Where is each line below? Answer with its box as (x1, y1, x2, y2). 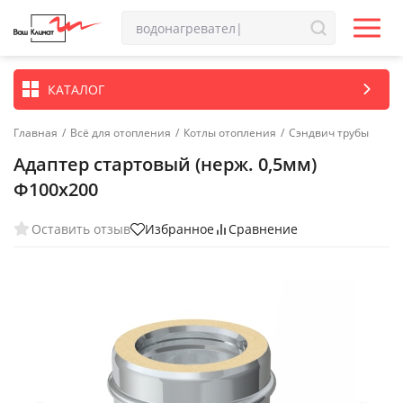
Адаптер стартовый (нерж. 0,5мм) (13, 152, 317, 176)
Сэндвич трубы (289, 125, 369, 140)
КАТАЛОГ (48, 80, 104, 98)
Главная (13, 125, 58, 140)
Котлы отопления (184, 125, 276, 140)
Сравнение (228, 220, 298, 237)
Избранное (145, 220, 214, 237)
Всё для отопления (70, 125, 171, 140)
